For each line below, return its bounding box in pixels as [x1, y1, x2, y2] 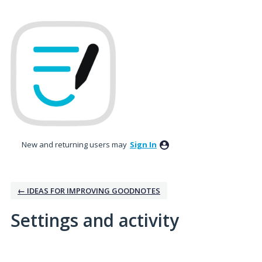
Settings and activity [11, 208, 179, 232]
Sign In [130, 139, 157, 150]
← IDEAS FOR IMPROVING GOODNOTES [18, 185, 160, 196]
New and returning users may [22, 139, 129, 150]
